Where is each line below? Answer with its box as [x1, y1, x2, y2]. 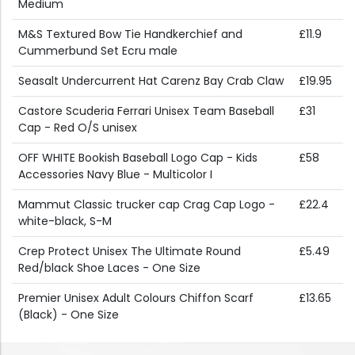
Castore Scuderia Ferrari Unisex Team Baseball [18, 103, 274, 120]
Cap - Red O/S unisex [18, 120, 137, 136]
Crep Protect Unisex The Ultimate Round [18, 243, 241, 260]
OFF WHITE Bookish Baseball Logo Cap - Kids [18, 150, 258, 166]
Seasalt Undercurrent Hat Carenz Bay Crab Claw [18, 73, 284, 90]
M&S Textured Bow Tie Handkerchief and [18, 26, 242, 43]
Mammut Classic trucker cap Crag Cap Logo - [18, 197, 275, 213]
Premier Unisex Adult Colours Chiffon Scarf [18, 290, 254, 307]
